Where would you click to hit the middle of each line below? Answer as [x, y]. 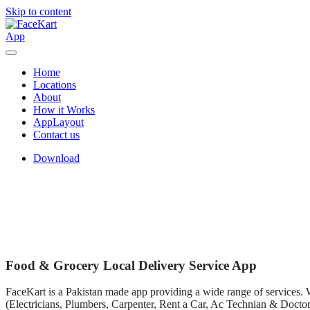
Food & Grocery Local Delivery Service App [131, 265]
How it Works [64, 110]
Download [56, 158]
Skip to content [38, 11]
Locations [55, 85]
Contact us [56, 135]
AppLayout [58, 122]
